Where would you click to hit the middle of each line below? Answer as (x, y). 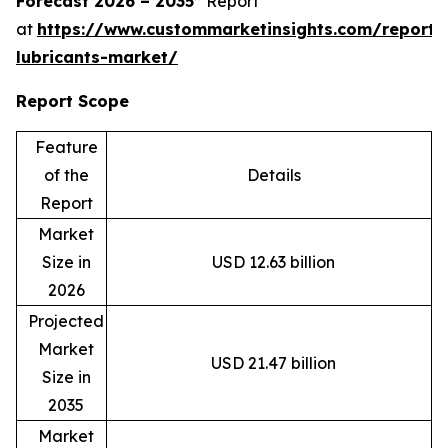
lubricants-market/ (97, 57)
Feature (66, 147)
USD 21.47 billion (273, 363)
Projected (66, 321)
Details (273, 175)
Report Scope (72, 101)
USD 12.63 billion (273, 262)
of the (66, 175)
